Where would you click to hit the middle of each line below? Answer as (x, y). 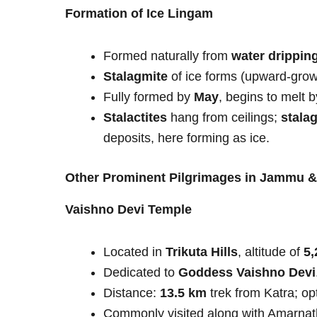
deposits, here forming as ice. (186, 138)
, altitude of (271, 252)
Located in (134, 252)
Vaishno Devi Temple (128, 209)
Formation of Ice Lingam (139, 13)
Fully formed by (149, 97)
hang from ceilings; (224, 118)
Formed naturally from (167, 56)
